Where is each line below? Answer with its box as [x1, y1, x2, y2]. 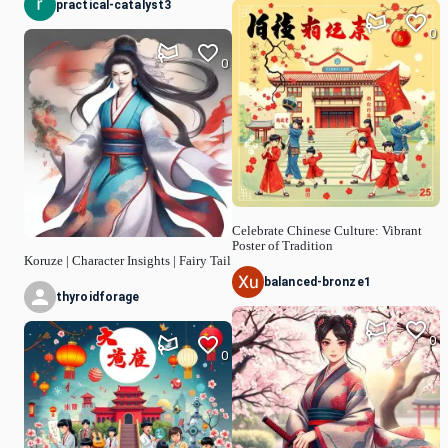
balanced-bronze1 [264, 275, 371, 290]
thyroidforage [56, 290, 140, 305]
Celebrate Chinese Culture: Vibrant [232, 223, 422, 238]
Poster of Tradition [232, 238, 333, 253]
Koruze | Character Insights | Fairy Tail [24, 253, 231, 268]
